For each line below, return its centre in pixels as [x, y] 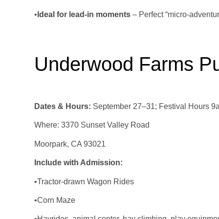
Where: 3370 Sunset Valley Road [92, 125]
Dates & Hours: [63, 106]
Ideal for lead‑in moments [84, 14]
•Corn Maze [55, 200]
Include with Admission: [78, 163]
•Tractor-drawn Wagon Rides [84, 181]
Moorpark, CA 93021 [70, 144]
